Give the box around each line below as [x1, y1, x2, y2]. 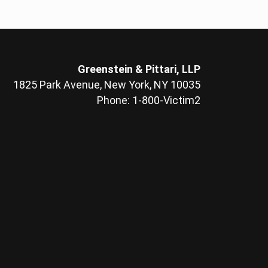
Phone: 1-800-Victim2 [96, 94, 200, 106]
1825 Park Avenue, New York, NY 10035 [13, 78, 200, 91]
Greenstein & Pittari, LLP [77, 63, 200, 75]
